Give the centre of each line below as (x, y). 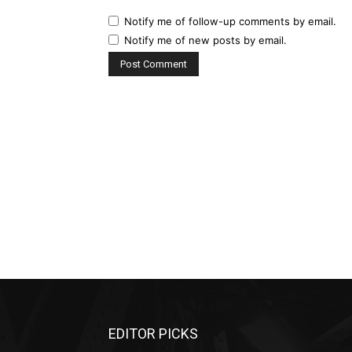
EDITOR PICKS (153, 334)
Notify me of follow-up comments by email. (230, 22)
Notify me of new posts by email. (205, 40)
